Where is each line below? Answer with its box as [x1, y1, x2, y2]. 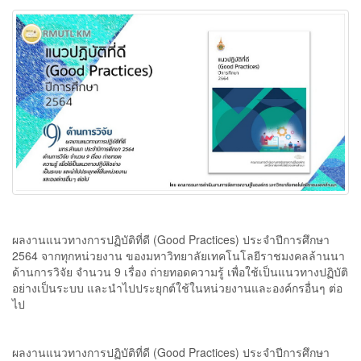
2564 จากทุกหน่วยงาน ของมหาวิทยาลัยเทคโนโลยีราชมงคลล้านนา [12, 247, 345, 263]
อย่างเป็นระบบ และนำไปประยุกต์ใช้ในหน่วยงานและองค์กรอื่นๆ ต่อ [12, 279, 342, 296]
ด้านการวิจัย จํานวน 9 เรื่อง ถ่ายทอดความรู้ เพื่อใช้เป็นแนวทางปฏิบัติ [12, 263, 348, 280]
